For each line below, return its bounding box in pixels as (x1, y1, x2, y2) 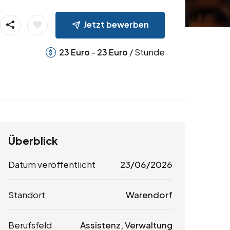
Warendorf (125, 189, 172, 201)
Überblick (8, 134, 57, 147)
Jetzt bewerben (83, 18, 149, 30)
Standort (8, 189, 45, 201)
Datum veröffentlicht (8, 159, 95, 170)
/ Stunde (127, 46, 165, 57)
